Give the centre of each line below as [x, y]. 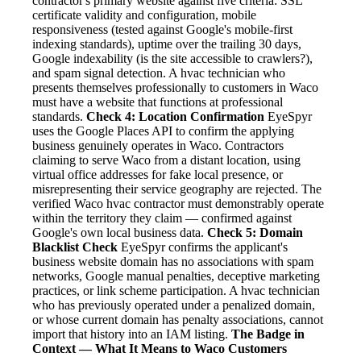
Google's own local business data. [120, 233]
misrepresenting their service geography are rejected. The [177, 189]
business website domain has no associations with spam [173, 262]
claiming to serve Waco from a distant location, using [166, 160]
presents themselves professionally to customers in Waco [175, 88]
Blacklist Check [75, 247]
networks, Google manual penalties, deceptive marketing [176, 276]
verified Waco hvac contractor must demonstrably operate [178, 204]
